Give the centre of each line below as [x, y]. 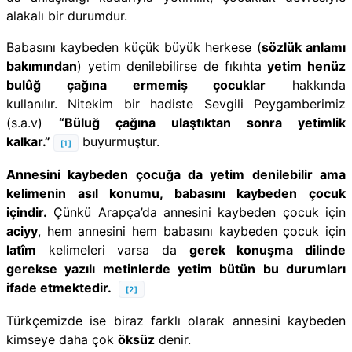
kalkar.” [28, 141]
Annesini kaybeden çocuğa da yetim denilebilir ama [176, 174]
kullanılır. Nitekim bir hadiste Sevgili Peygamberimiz [176, 103]
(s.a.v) [33, 122]
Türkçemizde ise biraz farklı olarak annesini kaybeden [176, 320]
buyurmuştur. [119, 141]
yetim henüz [307, 66]
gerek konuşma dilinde [268, 249]
